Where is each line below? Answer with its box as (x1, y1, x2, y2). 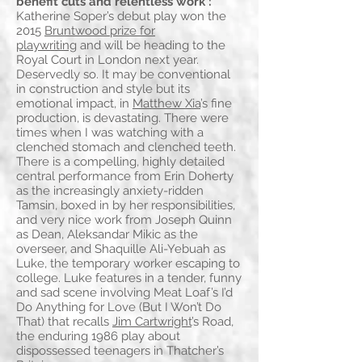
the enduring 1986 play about (16, 329, 180, 344)
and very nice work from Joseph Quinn (16, 213, 232, 228)
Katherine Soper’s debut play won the (16, 9, 226, 24)
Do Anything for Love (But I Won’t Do (16, 300, 221, 315)
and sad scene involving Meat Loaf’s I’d (16, 285, 233, 301)
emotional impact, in (16, 96, 133, 112)
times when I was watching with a (16, 125, 204, 141)
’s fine (200, 96, 232, 112)
